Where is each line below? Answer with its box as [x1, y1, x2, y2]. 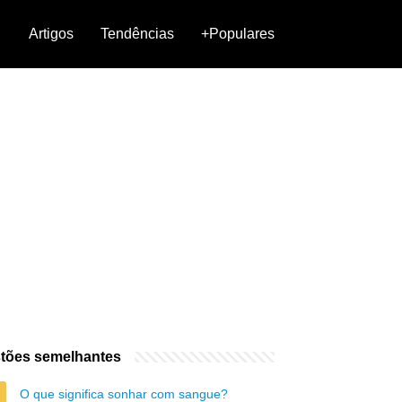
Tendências [100, 26, 174, 41]
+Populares [201, 26, 275, 41]
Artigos [29, 26, 74, 41]
